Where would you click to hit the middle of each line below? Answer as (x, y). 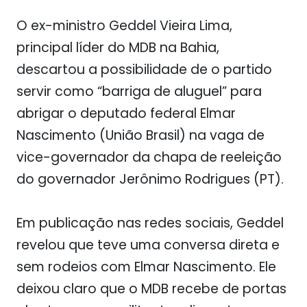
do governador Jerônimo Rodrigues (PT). (150, 180)
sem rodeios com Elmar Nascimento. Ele (146, 267)
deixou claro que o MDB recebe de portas (151, 289)
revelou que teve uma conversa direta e (148, 245)
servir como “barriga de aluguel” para (139, 92)
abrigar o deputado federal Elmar (126, 114)
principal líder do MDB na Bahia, (118, 48)
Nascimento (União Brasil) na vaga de (140, 136)
